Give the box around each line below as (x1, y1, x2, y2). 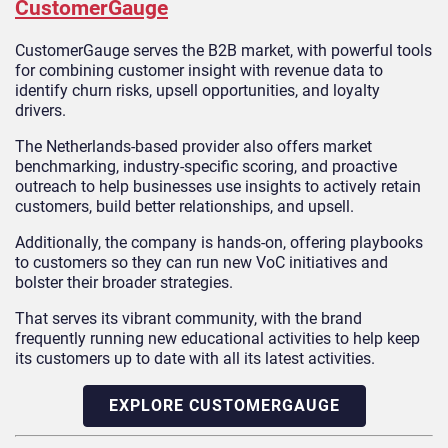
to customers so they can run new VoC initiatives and (15, 253, 388, 273)
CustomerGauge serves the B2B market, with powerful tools (15, 41, 432, 61)
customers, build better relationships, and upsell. (15, 197, 354, 217)
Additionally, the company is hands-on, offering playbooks (15, 233, 423, 253)
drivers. (15, 101, 66, 121)
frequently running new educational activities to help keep (15, 329, 420, 349)
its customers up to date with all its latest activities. (15, 349, 375, 369)
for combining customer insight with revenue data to (15, 61, 383, 81)
